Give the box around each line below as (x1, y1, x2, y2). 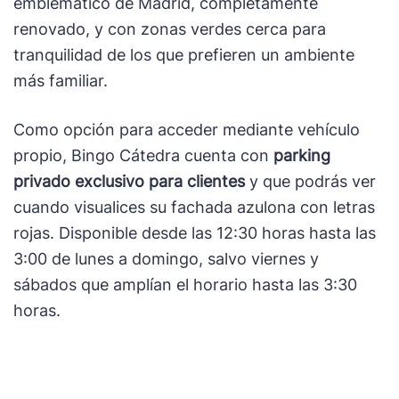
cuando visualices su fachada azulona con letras (13, 197, 375, 216)
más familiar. (13, 71, 108, 91)
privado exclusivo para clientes (13, 171, 245, 191)
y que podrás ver (245, 171, 376, 191)
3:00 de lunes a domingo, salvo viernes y (13, 248, 319, 268)
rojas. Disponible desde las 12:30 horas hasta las (13, 223, 376, 242)
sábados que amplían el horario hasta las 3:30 (13, 274, 357, 294)
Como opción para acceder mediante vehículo (13, 119, 360, 139)
